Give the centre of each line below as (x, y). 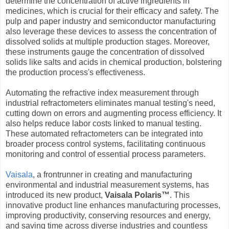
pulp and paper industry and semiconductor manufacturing (111, 21)
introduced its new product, (55, 195)
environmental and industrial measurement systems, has (107, 185)
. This (180, 195)
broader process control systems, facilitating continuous (106, 144)
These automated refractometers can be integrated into (104, 134)
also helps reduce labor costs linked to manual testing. (104, 124)
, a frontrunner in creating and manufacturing (112, 175)
